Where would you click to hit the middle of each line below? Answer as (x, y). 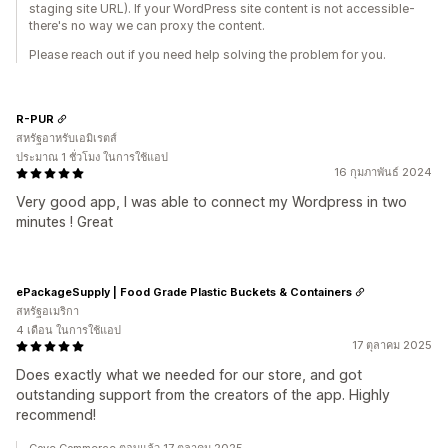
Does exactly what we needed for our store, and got (189, 374)
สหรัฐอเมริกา (47, 311)
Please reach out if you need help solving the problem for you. (207, 54)
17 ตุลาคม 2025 (392, 345)
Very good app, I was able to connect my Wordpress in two (211, 201)
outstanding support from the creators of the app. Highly (203, 394)
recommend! (56, 414)
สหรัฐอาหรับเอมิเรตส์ (66, 138)
